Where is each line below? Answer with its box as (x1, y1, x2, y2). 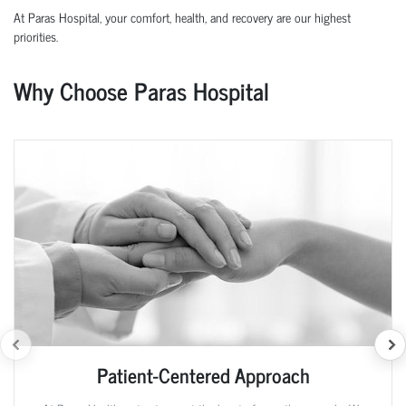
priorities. (14, 24, 58, 46)
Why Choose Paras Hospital (14, 70, 269, 110)
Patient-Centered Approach (96, 358, 310, 392)
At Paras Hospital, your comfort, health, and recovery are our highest (14, 5, 351, 27)
